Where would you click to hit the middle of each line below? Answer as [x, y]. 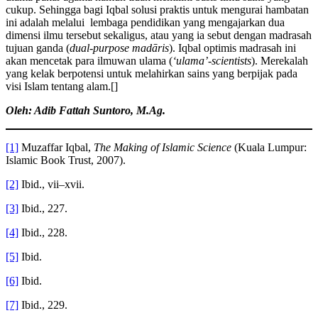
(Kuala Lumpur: [269, 147]
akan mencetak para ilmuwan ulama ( [89, 60]
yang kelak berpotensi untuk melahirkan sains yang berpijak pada [152, 73]
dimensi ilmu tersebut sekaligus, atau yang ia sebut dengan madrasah [159, 35]
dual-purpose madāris [119, 48]
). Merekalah [280, 60]
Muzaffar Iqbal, [56, 147]
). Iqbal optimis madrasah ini [232, 48]
